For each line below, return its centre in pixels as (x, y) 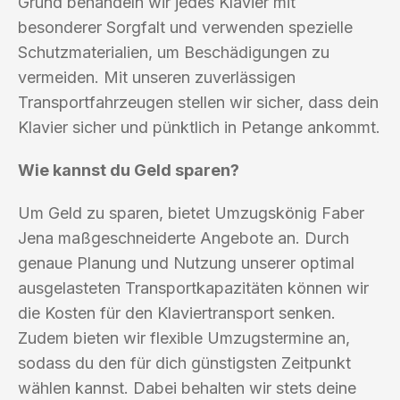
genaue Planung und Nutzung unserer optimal (186, 262)
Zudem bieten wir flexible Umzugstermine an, (184, 337)
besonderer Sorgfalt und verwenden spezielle (185, 27)
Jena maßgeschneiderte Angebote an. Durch (183, 237)
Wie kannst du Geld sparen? (129, 170)
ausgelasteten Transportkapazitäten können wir (193, 287)
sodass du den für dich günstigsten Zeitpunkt (184, 362)
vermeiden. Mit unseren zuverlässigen (157, 77)
